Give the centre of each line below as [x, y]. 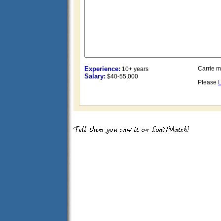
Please [208, 82]
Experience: [102, 69]
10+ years [135, 69]
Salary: [95, 76]
